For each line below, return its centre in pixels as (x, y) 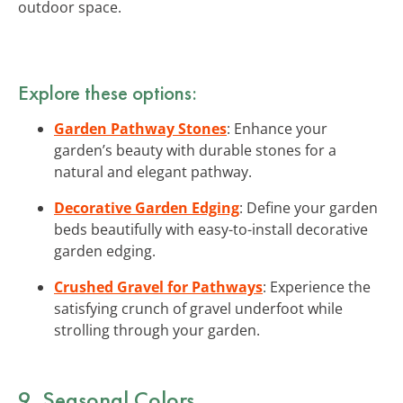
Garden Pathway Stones (140, 128)
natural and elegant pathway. (153, 171)
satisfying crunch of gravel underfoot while (198, 308)
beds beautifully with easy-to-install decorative (211, 229)
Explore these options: (107, 92)
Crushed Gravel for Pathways (158, 287)
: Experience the (317, 287)
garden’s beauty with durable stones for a (195, 150)
